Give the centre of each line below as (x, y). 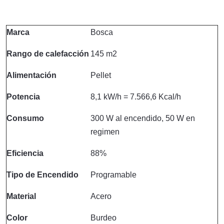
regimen (105, 132)
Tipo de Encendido (42, 175)
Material (21, 196)
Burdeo (103, 218)
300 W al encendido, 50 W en (143, 118)
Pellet (101, 75)
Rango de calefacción (48, 54)
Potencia (23, 97)
